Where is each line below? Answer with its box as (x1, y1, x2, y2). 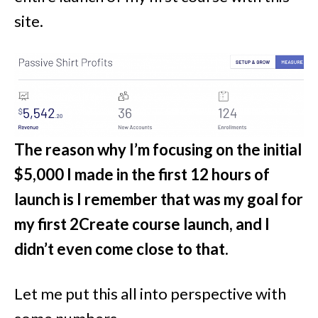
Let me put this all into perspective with (14, 283, 286, 303)
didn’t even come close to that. (14, 238, 229, 258)
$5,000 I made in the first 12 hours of (14, 164, 270, 184)
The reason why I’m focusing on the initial (14, 139, 302, 159)
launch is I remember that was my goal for (14, 189, 303, 209)
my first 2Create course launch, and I (14, 214, 270, 234)
